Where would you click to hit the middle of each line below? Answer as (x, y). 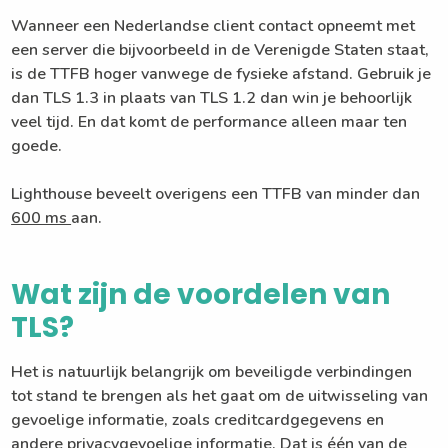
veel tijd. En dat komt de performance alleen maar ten (209, 121)
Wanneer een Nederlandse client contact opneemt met (213, 25)
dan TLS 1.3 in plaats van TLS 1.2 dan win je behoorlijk (212, 97)
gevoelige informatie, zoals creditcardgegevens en (198, 419)
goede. (37, 145)
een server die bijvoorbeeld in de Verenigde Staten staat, (220, 49)
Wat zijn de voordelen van (201, 294)
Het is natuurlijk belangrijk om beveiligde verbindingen (212, 371)
